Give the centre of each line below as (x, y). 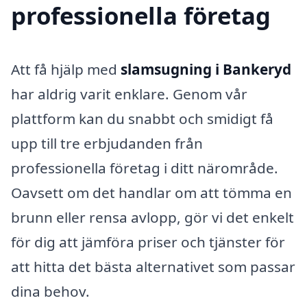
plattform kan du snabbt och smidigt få (142, 119)
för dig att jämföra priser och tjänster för (148, 242)
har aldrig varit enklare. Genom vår (129, 94)
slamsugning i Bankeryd (206, 70)
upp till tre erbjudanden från (107, 144)
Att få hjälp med (66, 70)
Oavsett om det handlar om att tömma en (151, 193)
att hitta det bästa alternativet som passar (153, 267)
